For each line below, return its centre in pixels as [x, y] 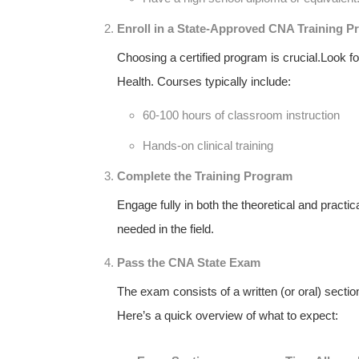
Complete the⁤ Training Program [205, 175]
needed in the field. [165, 228]
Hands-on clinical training [208, 145]
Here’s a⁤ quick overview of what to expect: [228, 315]
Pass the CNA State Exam [189, 262]
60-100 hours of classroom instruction [241, 115]
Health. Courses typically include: [204, 81]
